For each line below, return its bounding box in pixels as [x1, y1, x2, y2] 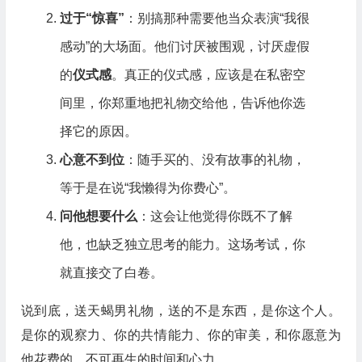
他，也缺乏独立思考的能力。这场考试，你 [59, 238, 305, 251]
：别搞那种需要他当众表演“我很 [124, 11, 309, 25]
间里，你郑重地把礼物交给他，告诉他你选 [59, 96, 305, 110]
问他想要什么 [59, 209, 137, 223]
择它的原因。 [59, 124, 137, 138]
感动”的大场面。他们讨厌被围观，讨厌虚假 [59, 40, 309, 53]
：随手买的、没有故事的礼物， [124, 153, 305, 166]
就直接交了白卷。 [59, 266, 163, 280]
